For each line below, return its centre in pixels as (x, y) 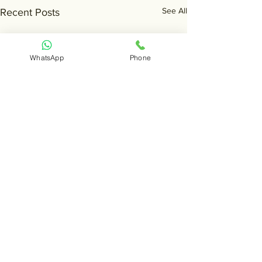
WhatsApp (47, 57)
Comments (32, 252)
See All (175, 11)
